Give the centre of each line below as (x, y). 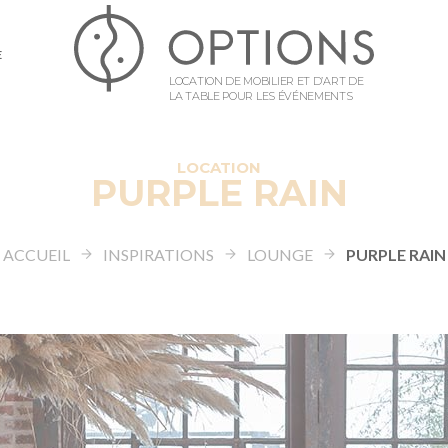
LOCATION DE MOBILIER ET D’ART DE (266, 80)
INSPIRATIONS (158, 254)
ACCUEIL (36, 254)
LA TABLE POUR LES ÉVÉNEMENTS (261, 95)
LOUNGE (279, 254)
